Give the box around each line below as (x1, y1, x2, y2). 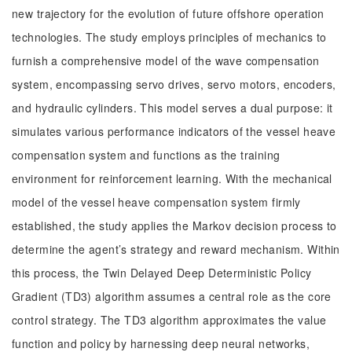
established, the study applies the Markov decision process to (12, 218, 337, 233)
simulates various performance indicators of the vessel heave (12, 123, 336, 139)
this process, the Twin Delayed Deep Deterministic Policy (12, 265, 312, 280)
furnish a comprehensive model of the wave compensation (12, 53, 320, 68)
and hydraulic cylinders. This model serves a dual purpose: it (12, 100, 333, 115)
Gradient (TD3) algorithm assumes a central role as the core (12, 288, 332, 304)
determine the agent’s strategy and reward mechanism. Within (12, 241, 340, 257)
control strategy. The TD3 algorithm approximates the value (12, 312, 327, 328)
